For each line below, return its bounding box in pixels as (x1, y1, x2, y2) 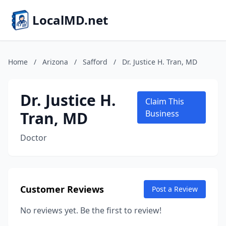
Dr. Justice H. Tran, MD (122, 57, 197, 67)
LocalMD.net (32, 12, 108, 28)
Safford (83, 57, 107, 67)
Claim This (145, 96, 185, 107)
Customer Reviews (20, 183, 104, 195)
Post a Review (152, 184, 198, 194)
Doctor (20, 132, 47, 143)
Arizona (42, 57, 68, 67)
